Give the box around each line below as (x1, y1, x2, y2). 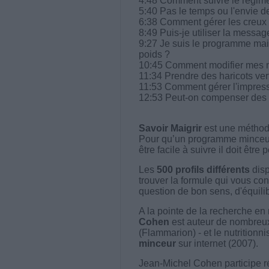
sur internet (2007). (175, 238, 258, 249)
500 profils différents (156, 164, 250, 175)
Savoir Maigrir (138, 122, 202, 133)
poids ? (138, 49, 170, 59)
